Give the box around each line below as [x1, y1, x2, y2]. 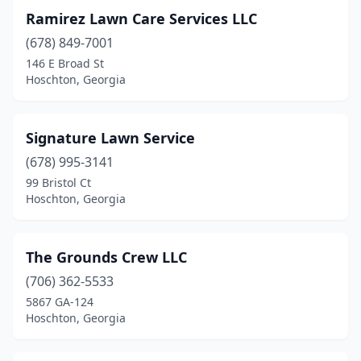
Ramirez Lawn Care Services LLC [26, 9, 257, 28]
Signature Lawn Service [26, 128, 195, 147]
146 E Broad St [26, 56, 104, 71]
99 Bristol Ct [26, 175, 91, 190]
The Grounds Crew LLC [26, 247, 187, 267]
